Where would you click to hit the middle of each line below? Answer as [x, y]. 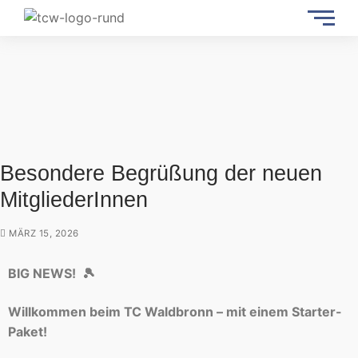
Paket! [28, 331]
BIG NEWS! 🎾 [53, 273]
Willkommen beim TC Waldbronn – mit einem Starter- [175, 311]
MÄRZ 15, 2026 [44, 233]
